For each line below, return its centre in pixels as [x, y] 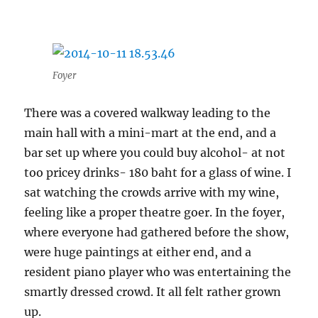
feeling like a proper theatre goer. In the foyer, [155, 212]
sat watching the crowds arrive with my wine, [152, 192]
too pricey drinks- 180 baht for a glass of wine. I [158, 172]
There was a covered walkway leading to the [148, 113]
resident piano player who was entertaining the [158, 272]
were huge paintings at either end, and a [138, 252]
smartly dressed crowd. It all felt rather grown [153, 292]
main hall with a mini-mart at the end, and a [150, 133]
